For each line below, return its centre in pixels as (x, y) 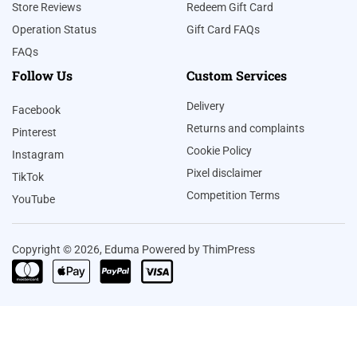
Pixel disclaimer (224, 173)
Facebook (36, 110)
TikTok (28, 177)
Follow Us (42, 76)
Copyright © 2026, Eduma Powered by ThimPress (133, 250)
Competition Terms (233, 196)
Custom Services (237, 76)
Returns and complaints (245, 129)
